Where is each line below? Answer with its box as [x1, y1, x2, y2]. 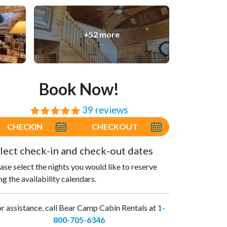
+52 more [84, 29, 120, 40]
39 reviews [82, 104, 128, 116]
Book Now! [39, 79, 119, 99]
